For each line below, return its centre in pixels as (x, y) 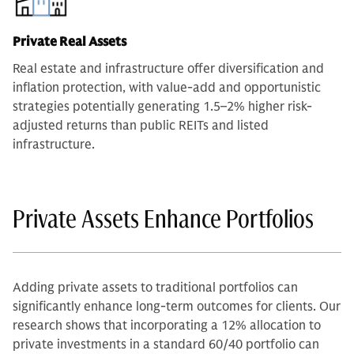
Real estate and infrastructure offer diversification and (168, 69)
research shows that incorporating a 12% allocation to (167, 326)
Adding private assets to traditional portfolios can (155, 288)
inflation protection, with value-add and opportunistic (167, 88)
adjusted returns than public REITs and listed (141, 126)
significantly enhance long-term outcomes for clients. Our (177, 307)
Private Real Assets (70, 42)
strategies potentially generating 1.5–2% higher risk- (162, 107)
